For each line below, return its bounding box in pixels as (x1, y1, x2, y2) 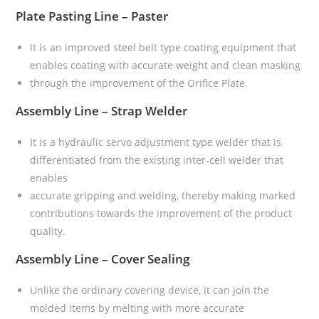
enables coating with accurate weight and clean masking (30, 58, 301, 73)
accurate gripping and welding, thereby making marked (30, 189, 296, 203)
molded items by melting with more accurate (30, 301, 245, 315)
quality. (30, 224, 66, 239)
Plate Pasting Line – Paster (16, 8, 169, 25)
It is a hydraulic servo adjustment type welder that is (30, 135, 282, 150)
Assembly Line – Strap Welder (16, 103, 188, 120)
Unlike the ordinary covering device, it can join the (30, 283, 270, 298)
